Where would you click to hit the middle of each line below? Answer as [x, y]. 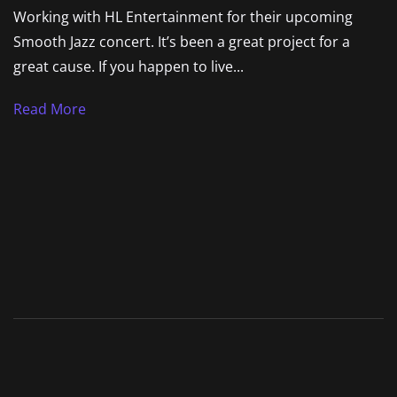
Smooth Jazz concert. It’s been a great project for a [182, 42]
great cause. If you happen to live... [128, 67]
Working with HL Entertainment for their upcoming [183, 17]
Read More [50, 109]
